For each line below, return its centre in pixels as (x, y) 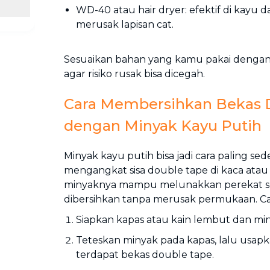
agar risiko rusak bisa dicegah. (134, 74)
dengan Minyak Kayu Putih (163, 126)
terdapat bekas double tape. (145, 255)
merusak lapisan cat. (125, 24)
